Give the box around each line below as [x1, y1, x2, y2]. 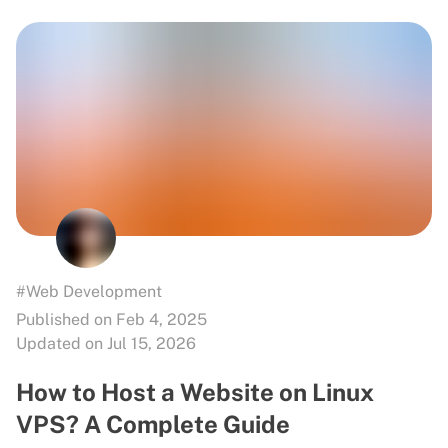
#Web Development [16, 281, 162, 301]
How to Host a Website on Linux [16, 377, 374, 406]
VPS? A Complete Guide [16, 409, 290, 438]
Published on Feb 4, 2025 [16, 309, 207, 329]
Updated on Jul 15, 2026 [16, 333, 196, 353]
